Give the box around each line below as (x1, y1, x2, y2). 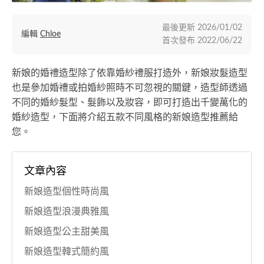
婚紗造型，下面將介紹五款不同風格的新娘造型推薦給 (12, 113, 238, 123)
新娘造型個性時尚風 (24, 187, 109, 197)
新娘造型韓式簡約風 (24, 247, 109, 257)
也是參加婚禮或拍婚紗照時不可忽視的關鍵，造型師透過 (12, 83, 247, 93)
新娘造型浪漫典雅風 (24, 207, 109, 217)
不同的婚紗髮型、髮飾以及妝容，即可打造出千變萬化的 (12, 98, 247, 108)
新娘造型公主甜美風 (24, 227, 109, 237)
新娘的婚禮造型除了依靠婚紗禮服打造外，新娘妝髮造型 (12, 68, 247, 78)
